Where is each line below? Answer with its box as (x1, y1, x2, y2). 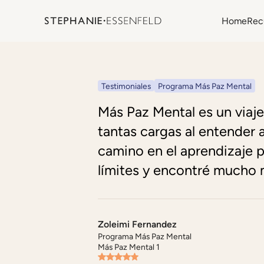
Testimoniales (101, 81, 151, 91)
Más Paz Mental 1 (98, 242, 160, 252)
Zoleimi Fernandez (98, 219, 177, 230)
